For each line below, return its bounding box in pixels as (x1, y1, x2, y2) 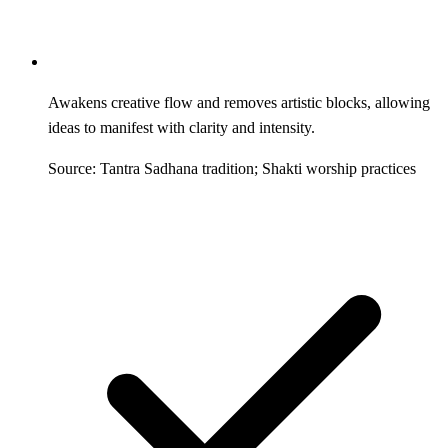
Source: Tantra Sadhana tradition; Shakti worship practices (48, 159, 416, 177)
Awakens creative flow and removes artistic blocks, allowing (48, 93, 430, 111)
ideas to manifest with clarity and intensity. (48, 118, 315, 136)
